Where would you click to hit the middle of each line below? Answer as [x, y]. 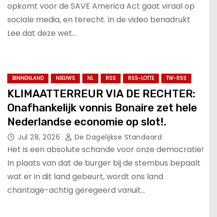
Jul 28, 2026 [40, 137]
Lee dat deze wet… [42, 33]
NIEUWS [65, 78]
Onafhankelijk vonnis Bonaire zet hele [102, 108]
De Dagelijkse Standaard [117, 137]
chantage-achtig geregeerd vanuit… [76, 190]
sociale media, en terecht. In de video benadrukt [99, 19]
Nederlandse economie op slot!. [87, 122]
